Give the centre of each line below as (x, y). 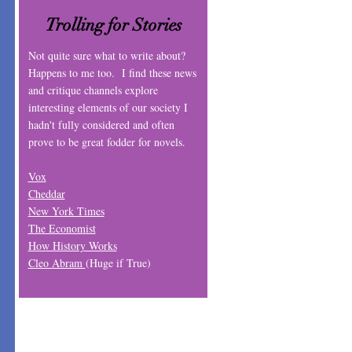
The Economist (62, 228)
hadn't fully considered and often (101, 124)
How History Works (72, 245)
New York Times (66, 211)
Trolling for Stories (114, 24)
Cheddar (46, 193)
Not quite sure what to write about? (108, 55)
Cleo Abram (57, 262)
